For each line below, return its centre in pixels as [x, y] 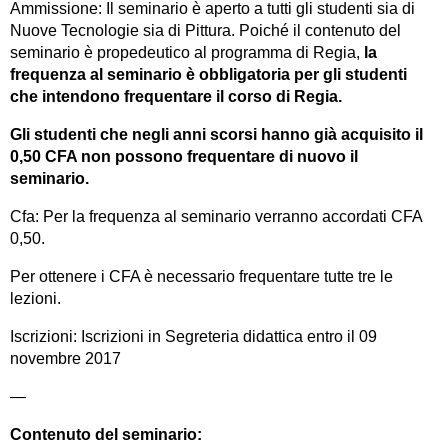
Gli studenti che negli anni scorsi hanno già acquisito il [216, 134]
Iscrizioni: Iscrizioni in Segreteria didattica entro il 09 [193, 336]
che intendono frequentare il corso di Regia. [178, 96]
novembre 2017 [65, 358]
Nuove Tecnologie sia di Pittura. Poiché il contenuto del [205, 30]
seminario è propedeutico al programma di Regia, [187, 52]
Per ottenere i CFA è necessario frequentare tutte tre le [201, 276]
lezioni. [35, 298]
